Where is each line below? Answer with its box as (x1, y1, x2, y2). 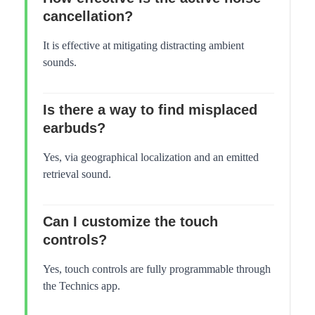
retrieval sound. (43, 168, 111, 181)
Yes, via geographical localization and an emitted (43, 151, 259, 164)
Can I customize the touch (43, 214, 218, 230)
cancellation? (43, 8, 133, 25)
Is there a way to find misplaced (43, 102, 257, 118)
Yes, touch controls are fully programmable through (43, 263, 271, 276)
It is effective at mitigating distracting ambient (43, 39, 244, 52)
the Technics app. (43, 280, 120, 292)
